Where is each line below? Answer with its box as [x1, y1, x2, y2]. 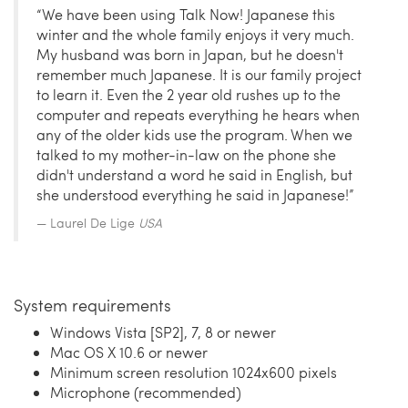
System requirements [14, 293, 171, 317]
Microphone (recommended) [50, 382, 241, 403]
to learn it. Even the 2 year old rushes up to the [36, 85, 341, 105]
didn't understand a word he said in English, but [36, 165, 352, 185]
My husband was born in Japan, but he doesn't [36, 45, 343, 65]
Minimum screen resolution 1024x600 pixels [50, 362, 337, 382]
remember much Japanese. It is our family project [36, 65, 362, 85]
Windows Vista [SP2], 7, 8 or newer [50, 322, 276, 342]
